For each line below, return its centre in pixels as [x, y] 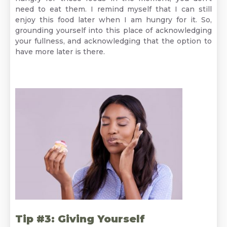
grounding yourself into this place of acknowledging [113, 31]
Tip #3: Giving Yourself [80, 219]
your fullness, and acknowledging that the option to [113, 41]
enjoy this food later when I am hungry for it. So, [113, 20]
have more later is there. [60, 52]
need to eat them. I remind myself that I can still [113, 9]
